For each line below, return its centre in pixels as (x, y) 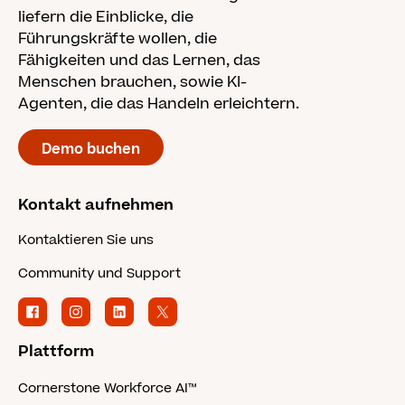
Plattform (56, 352)
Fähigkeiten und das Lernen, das (139, 61)
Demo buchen (91, 149)
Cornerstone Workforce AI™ (107, 388)
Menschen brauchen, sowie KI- (132, 82)
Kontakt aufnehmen (96, 205)
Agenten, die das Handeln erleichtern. (159, 104)
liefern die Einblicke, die (106, 17)
